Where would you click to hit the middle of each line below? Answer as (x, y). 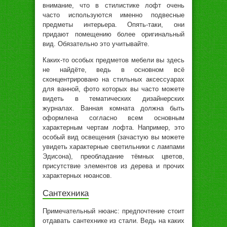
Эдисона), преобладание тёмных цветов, (113, 156)
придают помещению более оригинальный (113, 34)
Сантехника (66, 193)
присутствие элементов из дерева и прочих (113, 166)
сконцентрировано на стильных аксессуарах (113, 79)
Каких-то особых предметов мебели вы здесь (113, 60)
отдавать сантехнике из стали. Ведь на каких (113, 220)
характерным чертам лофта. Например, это (113, 127)
